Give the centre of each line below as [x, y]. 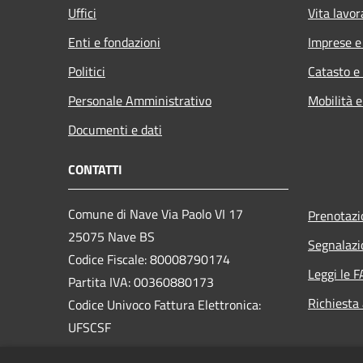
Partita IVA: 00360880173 [141, 282]
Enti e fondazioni [114, 42]
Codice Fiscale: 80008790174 [149, 259]
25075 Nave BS [111, 236]
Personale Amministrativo [140, 100]
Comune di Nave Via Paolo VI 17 [156, 214]
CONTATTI [95, 169]
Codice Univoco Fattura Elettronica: [164, 304]
